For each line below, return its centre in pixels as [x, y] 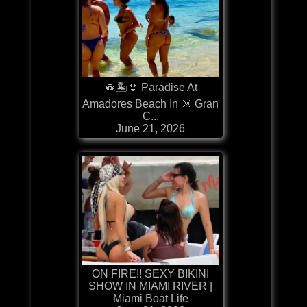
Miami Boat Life [150, 298]
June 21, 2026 [151, 128]
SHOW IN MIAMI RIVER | [151, 286]
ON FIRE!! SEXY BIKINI [151, 273]
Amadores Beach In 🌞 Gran [151, 103]
